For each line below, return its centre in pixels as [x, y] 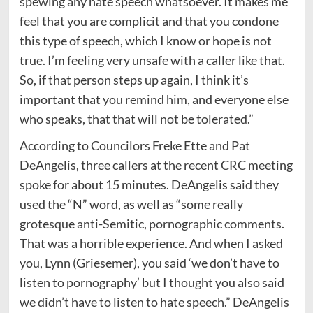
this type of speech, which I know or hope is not [145, 40]
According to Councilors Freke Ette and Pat [134, 145]
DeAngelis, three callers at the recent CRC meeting [156, 165]
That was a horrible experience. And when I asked [151, 243]
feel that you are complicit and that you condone [149, 21]
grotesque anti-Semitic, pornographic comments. [152, 223]
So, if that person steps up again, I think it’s [134, 79]
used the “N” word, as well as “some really [131, 204]
